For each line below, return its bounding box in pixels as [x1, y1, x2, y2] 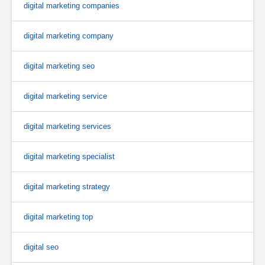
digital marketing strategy [24, 182, 110, 191]
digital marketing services [24, 121, 111, 131]
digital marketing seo [24, 61, 95, 70]
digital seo [24, 242, 59, 251]
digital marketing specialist [24, 151, 115, 161]
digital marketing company [24, 31, 114, 40]
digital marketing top [24, 212, 93, 221]
